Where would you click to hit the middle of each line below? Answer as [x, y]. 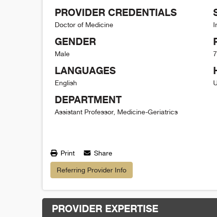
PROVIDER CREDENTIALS [116, 12]
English [66, 83]
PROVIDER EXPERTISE [105, 208]
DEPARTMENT [88, 99]
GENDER [75, 41]
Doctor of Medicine [84, 24]
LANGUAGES [85, 70]
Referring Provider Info [92, 170]
